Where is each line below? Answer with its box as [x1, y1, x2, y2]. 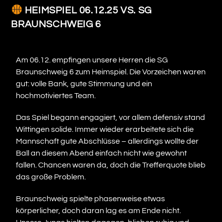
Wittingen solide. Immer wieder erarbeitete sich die [16, 125, 194, 134]
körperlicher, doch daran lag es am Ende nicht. [16, 207, 181, 215]
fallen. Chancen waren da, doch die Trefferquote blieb [16, 161, 206, 169]
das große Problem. [16, 173, 86, 181]
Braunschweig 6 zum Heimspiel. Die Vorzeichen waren [16, 68, 206, 76]
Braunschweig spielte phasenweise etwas [16, 195, 166, 203]
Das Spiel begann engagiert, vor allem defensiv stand [16, 113, 206, 122]
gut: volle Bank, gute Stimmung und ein [16, 80, 153, 88]
